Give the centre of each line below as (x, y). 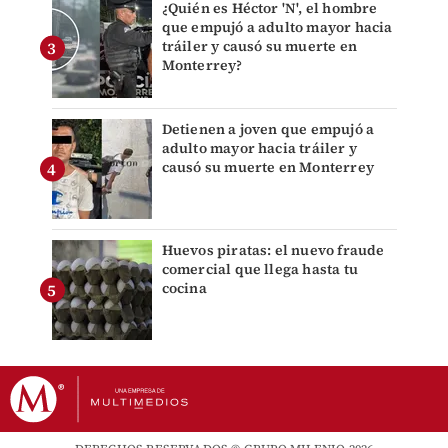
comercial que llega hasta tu (260, 269)
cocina (184, 288)
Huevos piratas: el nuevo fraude (273, 250)
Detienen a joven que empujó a (268, 129)
